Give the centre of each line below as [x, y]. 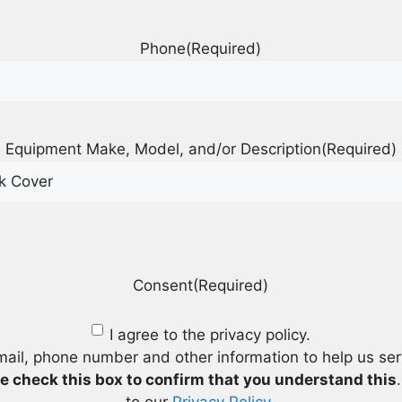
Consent [163, 285]
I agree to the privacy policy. [210, 335]
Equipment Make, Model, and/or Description [163, 149]
